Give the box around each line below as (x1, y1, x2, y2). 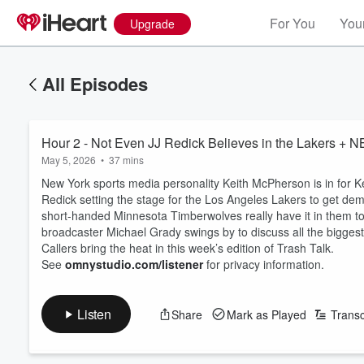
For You (270, 14, 315, 32)
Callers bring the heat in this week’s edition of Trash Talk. (41, 240, 334, 256)
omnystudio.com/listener (65, 256, 203, 272)
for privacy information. (203, 256, 324, 272)
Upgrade (130, 15, 175, 32)
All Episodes (42, 71, 148, 97)
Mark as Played (226, 305, 306, 323)
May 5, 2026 (41, 153, 96, 167)
